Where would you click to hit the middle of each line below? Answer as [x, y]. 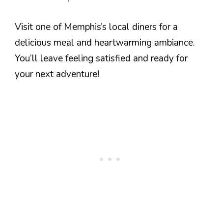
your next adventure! [57, 74]
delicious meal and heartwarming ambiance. [105, 42]
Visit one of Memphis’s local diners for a [96, 27]
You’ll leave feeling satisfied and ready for [101, 58]
